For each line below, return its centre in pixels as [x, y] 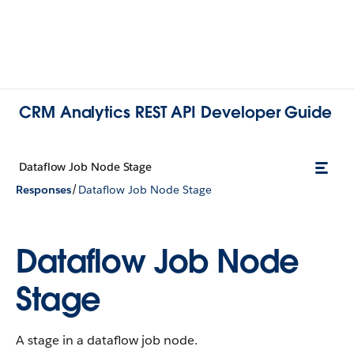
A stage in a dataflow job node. [107, 340]
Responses [43, 189]
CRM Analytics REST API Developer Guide [175, 112]
